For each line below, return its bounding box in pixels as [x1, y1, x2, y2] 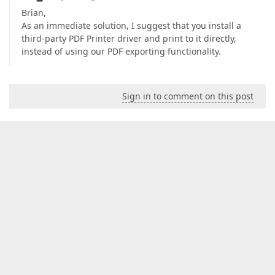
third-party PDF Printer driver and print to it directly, [21, 33, 236, 45]
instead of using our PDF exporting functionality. [21, 45, 221, 58]
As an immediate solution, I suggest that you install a [21, 20, 241, 32]
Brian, [21, 7, 46, 19]
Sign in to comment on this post [122, 90, 254, 103]
